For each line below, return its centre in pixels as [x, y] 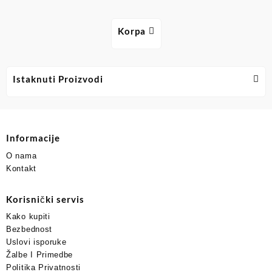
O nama [22, 155]
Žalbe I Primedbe [40, 255]
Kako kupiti [28, 217]
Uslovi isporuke [36, 242]
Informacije [33, 138]
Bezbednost [29, 229]
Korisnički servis [45, 199]
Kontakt [21, 168]
